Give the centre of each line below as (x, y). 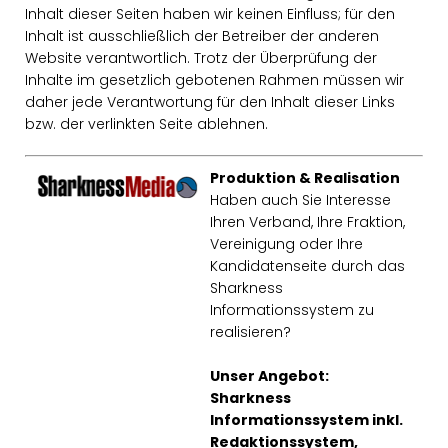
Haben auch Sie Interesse (300, 200)
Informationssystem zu (292, 310)
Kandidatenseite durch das (307, 266)
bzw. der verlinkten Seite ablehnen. (146, 124)
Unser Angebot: (269, 376)
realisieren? (250, 332)
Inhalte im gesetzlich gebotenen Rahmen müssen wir (214, 80)
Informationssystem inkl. (306, 420)
